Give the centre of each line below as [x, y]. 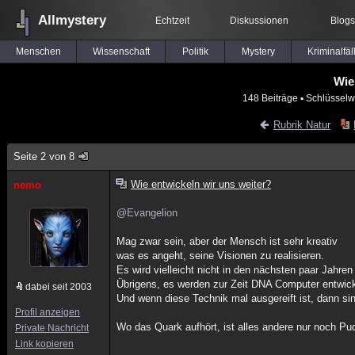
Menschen [38, 52]
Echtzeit [172, 21]
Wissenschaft [121, 52]
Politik [195, 52]
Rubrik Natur [302, 125]
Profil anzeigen [48, 312]
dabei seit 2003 [59, 287]
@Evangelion [147, 213]
